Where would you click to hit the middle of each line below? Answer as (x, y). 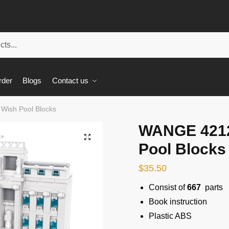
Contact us (70, 81)
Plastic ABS (170, 216)
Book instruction (178, 202)
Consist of (168, 187)
